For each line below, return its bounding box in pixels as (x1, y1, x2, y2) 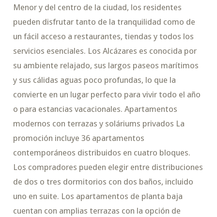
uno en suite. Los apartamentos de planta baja (13, 191, 183, 201)
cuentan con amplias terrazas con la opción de (13, 206, 181, 216)
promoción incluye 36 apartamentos (13, 133, 144, 143)
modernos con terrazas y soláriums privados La (13, 119, 185, 129)
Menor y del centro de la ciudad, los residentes (13, 2, 182, 13)
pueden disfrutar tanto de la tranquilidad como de (13, 17, 195, 27)
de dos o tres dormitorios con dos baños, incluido (13, 177, 193, 187)
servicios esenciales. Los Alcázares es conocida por (13, 46, 197, 56)
